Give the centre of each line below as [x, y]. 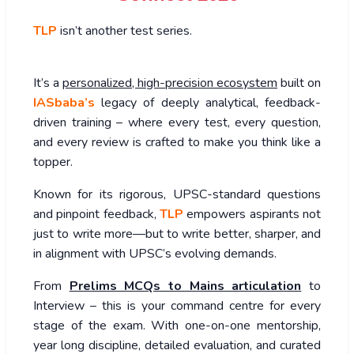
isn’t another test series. [124, 30]
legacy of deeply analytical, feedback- [208, 102]
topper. [53, 162]
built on [299, 83]
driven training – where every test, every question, [177, 122]
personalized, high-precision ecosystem [170, 83]
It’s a [48, 83]
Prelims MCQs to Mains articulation [185, 286]
